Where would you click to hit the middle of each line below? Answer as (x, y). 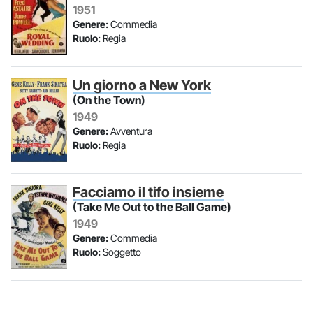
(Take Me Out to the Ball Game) (152, 207)
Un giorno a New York (142, 85)
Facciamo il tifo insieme (148, 192)
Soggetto (121, 252)
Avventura (130, 131)
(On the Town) (109, 100)
